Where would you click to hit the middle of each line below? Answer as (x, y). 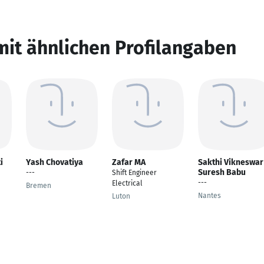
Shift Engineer (134, 173)
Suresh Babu (222, 172)
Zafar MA (129, 162)
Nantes (209, 196)
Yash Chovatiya (55, 162)
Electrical (127, 183)
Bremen (39, 186)
